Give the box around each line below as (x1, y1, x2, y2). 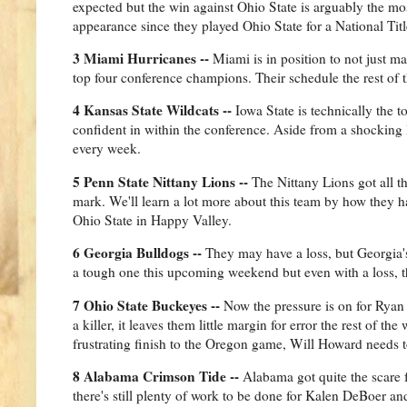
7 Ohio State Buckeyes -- (73, 294, 223, 315)
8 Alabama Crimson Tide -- (73, 366, 243, 387)
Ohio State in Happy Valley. (73, 210, 232, 229)
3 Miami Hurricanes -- (73, 48, 213, 69)
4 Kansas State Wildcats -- (73, 100, 235, 121)
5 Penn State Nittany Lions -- (73, 171, 252, 192)
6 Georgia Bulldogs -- (73, 243, 205, 263)
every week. (73, 139, 145, 158)
